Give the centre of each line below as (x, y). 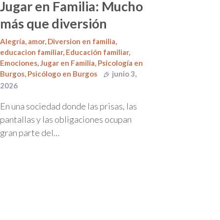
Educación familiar (97, 52)
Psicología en (120, 63)
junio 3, (124, 73)
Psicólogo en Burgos (62, 73)
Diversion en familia (82, 41)
